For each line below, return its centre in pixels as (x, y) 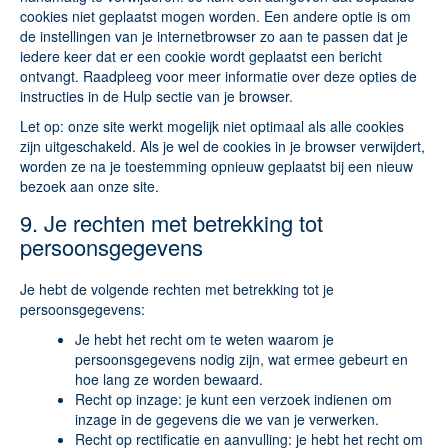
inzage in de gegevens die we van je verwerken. (227, 419)
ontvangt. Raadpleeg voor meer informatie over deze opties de (218, 76)
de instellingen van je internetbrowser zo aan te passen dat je (214, 36)
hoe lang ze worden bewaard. (169, 379)
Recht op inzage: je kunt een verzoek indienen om (233, 399)
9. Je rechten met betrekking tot (171, 222)
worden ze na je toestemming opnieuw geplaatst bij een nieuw (216, 166)
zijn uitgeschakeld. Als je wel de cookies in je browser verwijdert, (222, 146)
